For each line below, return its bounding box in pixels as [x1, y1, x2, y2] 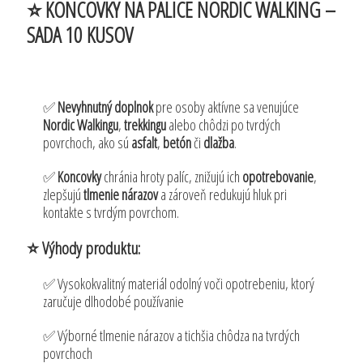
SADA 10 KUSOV [27, 19, 134, 49]
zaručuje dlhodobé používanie [43, 291, 185, 311]
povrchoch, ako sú [43, 132, 132, 152]
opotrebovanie [242, 166, 314, 186]
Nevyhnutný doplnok [58, 96, 154, 117]
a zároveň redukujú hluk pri [158, 184, 288, 204]
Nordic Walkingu [43, 114, 119, 135]
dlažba [203, 132, 235, 152]
